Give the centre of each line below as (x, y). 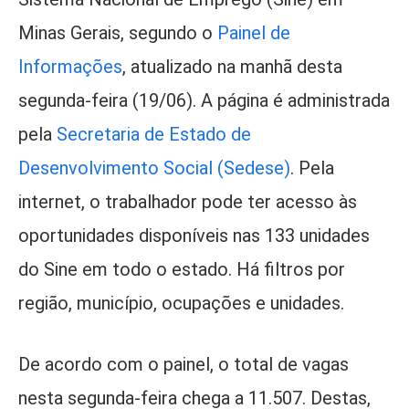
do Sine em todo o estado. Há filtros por (182, 269)
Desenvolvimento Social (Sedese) (154, 168)
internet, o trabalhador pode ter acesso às (188, 201)
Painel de (254, 32)
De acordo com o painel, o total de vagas (184, 365)
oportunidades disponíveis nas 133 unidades (194, 235)
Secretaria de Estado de (154, 134)
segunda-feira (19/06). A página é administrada (204, 100)
